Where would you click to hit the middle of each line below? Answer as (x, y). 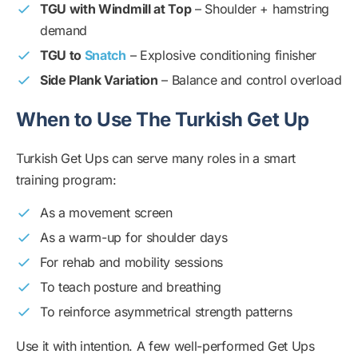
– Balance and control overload (250, 80)
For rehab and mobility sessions (132, 263)
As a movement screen (106, 213)
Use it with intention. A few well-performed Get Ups (165, 346)
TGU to (62, 56)
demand (64, 31)
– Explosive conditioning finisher (221, 56)
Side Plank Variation (99, 80)
